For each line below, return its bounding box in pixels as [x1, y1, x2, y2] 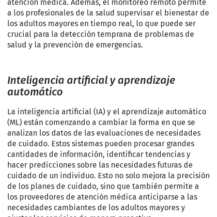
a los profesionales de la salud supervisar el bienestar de [7, 8, 209, 17]
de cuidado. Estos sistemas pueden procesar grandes [7, 139, 194, 148]
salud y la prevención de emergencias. [7, 40, 143, 49]
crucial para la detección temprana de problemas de [7, 29, 194, 39]
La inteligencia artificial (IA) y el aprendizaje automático [7, 107, 206, 116]
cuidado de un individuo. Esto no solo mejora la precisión [7, 170, 210, 180]
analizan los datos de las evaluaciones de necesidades [7, 128, 201, 138]
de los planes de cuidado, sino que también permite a [7, 181, 199, 191]
